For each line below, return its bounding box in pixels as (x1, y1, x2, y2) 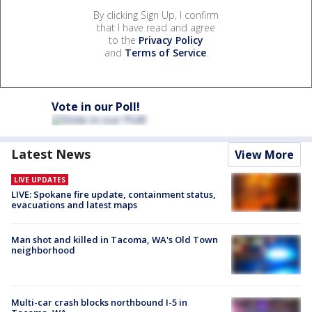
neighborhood (11, 244, 75, 257)
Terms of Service (124, 46, 206, 60)
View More (235, 147, 294, 163)
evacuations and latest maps (11, 198, 137, 212)
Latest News (11, 146, 91, 163)
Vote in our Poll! (52, 99, 140, 115)
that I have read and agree (97, 21, 215, 35)
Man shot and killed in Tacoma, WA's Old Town (11, 233, 218, 247)
